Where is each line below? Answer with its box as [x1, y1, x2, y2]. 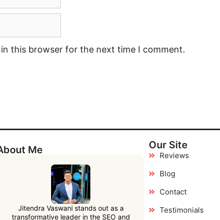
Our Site [148, 139, 188, 151]
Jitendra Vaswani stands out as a [18, 204, 124, 213]
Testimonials [160, 205, 204, 215]
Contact [160, 187, 187, 197]
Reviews [160, 151, 190, 161]
